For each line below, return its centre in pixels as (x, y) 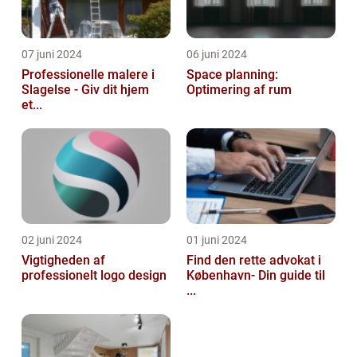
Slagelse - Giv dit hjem (85, 90)
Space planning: (232, 75)
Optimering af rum (239, 90)
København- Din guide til (256, 276)
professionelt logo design (94, 276)
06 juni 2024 (217, 55)
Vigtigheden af (63, 261)
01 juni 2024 (217, 240)
